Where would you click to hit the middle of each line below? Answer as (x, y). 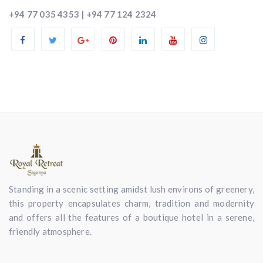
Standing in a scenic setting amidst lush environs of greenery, (131, 189)
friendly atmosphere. (50, 231)
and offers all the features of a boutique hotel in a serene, (131, 217)
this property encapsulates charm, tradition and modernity (131, 203)
